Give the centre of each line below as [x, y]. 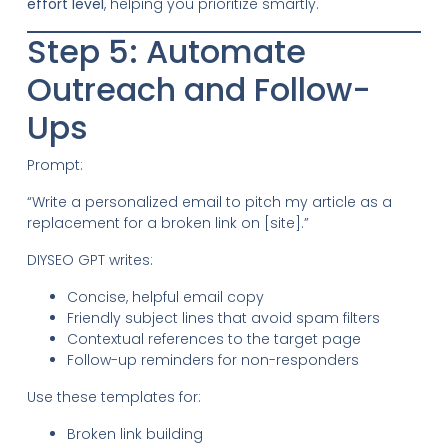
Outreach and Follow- [198, 89]
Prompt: [54, 164]
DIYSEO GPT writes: [89, 259]
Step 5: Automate [166, 51]
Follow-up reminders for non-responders [212, 359]
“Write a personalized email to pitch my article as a [209, 201]
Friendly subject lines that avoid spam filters [223, 317]
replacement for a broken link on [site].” [167, 222]
